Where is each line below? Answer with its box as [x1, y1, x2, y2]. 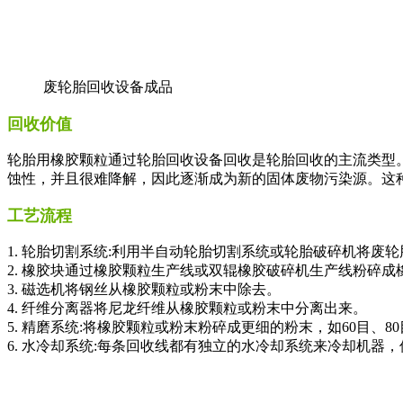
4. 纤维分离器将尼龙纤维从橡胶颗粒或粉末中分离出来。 [7, 300, 367, 317]
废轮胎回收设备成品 [43, 79, 173, 95]
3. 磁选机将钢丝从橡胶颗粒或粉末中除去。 [7, 282, 281, 298]
